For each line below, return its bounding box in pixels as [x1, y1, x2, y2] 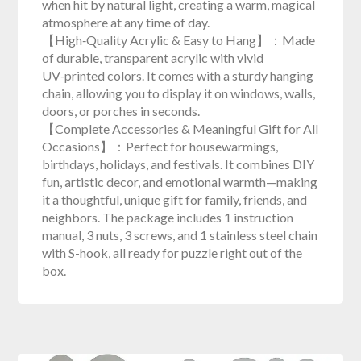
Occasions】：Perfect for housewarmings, [42, 138, 279, 154]
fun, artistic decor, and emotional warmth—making [42, 173, 318, 189]
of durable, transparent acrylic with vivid [42, 49, 264, 65]
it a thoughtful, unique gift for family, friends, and [42, 191, 308, 207]
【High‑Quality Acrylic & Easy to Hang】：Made [42, 31, 316, 48]
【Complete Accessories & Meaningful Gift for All [42, 120, 319, 136]
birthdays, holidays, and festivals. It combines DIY [42, 156, 315, 172]
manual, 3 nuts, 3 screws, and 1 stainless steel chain [42, 226, 318, 243]
